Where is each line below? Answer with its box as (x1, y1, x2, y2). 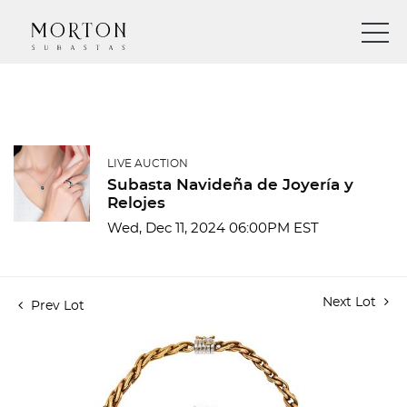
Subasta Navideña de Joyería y (107, 177, 353, 193)
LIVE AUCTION (107, 158, 188, 169)
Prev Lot (27, 300, 84, 313)
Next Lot (323, 296, 380, 309)
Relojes (107, 195, 165, 211)
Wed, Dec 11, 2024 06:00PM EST (107, 222, 319, 235)
